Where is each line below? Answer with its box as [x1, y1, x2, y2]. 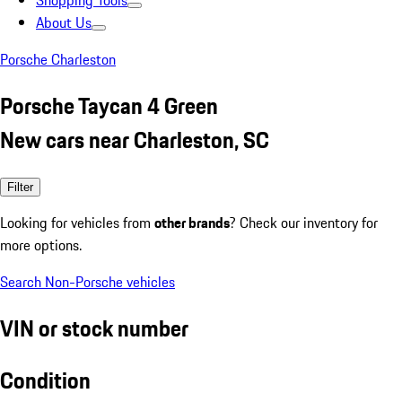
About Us [36, 12, 92, 33]
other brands [154, 211, 230, 233]
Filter [7, 179, 33, 194]
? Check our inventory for [230, 211, 378, 233]
